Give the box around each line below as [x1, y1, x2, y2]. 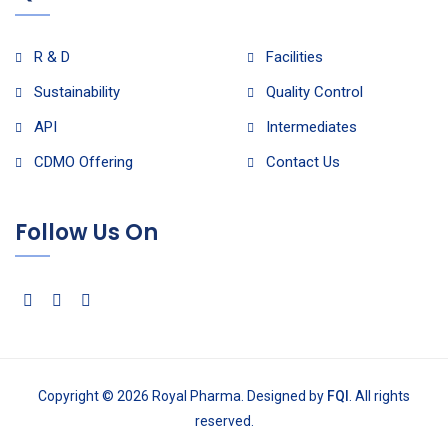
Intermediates [265, 118, 357, 136]
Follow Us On [15, 217, 158, 248]
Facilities [265, 48, 323, 66]
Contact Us [265, 153, 340, 171]
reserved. [194, 413, 254, 429]
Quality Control [265, 83, 363, 101]
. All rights [349, 388, 410, 404]
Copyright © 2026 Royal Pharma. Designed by [38, 388, 327, 404]
